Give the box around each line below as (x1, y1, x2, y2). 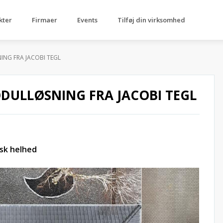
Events (77, 15, 98, 24)
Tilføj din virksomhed (117, 15, 185, 24)
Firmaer (32, 15, 57, 24)
